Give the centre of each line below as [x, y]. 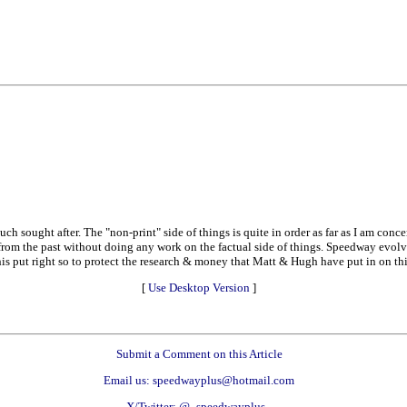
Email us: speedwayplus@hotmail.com [199, 380]
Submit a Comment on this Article [199, 353]
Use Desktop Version [199, 287]
